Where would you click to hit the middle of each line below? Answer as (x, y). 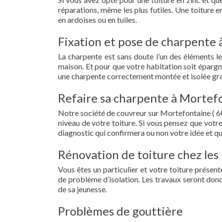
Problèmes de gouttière (120, 211)
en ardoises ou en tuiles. (97, 20)
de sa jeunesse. (83, 189)
